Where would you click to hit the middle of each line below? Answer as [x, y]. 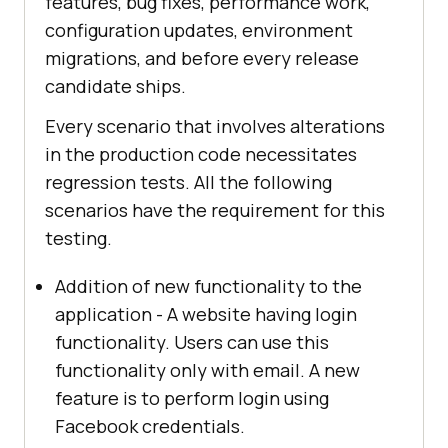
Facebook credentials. [150, 425]
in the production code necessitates [201, 153]
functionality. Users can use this [192, 341]
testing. [78, 237]
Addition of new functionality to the [208, 285]
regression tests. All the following [188, 181]
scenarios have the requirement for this [215, 209]
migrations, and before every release [202, 57]
